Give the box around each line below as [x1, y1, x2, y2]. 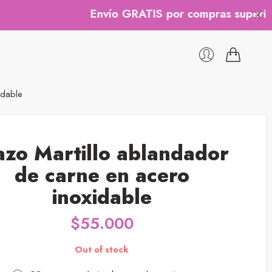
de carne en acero [14, 160, 189, 190]
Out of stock [75, 242, 129, 256]
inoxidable [52, 182, 152, 212]
